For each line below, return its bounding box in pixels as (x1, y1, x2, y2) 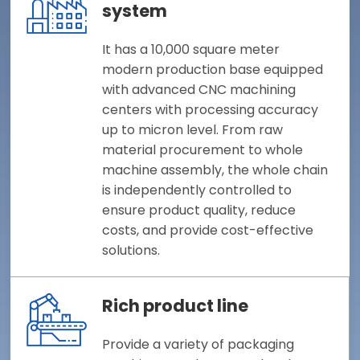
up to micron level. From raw (102, 120, 284, 139)
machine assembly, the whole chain (102, 160, 329, 179)
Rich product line (102, 293, 249, 317)
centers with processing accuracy (102, 100, 319, 119)
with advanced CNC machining (102, 80, 297, 99)
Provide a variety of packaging (102, 334, 295, 354)
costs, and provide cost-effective (102, 220, 314, 239)
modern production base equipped (102, 59, 324, 79)
